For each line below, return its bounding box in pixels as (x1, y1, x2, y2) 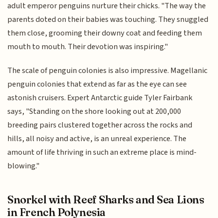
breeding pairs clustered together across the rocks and (7, 119, 193, 131)
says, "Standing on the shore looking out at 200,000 (7, 105, 182, 117)
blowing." (7, 160, 40, 172)
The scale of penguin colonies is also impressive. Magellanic (7, 64, 208, 76)
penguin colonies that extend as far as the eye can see (7, 78, 187, 90)
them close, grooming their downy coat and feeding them (7, 27, 202, 39)
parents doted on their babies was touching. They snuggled (7, 14, 209, 26)
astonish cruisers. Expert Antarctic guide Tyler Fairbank (7, 91, 193, 104)
